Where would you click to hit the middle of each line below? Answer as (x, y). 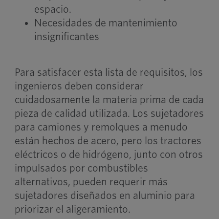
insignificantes (66, 36)
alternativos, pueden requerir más (91, 182)
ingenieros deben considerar (79, 86)
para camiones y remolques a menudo (101, 127)
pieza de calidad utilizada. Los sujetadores (109, 113)
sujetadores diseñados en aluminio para (105, 195)
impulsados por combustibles (81, 168)
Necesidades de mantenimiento (106, 23)
